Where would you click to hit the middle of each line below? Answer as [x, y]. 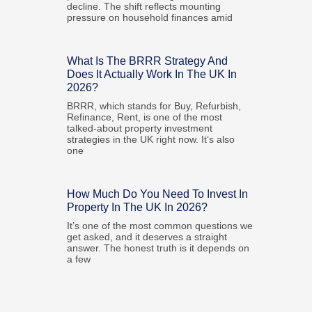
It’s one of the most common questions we [160, 226]
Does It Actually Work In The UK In [152, 74]
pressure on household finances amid [150, 17]
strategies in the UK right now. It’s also [151, 139]
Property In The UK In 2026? [138, 207]
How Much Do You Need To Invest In [158, 194]
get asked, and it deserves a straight [147, 237]
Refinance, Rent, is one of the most [145, 117]
